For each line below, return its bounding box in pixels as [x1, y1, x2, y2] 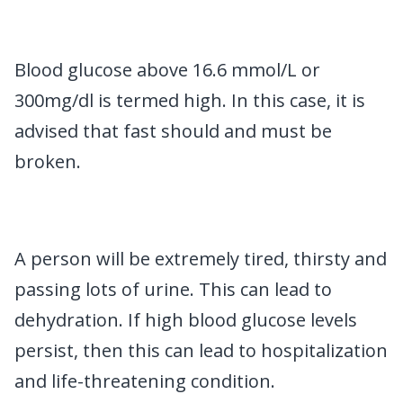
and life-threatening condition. [14, 368, 275, 393]
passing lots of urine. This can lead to [14, 276, 332, 301]
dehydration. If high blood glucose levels [14, 307, 357, 332]
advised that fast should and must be [14, 118, 332, 143]
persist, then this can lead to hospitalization [14, 337, 388, 363]
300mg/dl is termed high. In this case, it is [14, 87, 365, 112]
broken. [14, 148, 81, 174]
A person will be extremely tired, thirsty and [14, 246, 387, 271]
